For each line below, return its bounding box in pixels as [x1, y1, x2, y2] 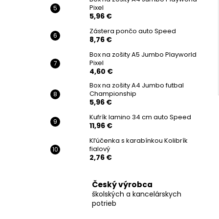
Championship [89, 89, 136, 99]
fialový [89, 144, 110, 154]
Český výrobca [92, 179, 153, 190]
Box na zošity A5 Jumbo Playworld [89, 50, 197, 60]
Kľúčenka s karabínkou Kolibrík [89, 136, 188, 146]
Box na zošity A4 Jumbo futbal [89, 81, 184, 90]
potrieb [92, 198, 116, 208]
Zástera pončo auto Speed [89, 26, 176, 36]
